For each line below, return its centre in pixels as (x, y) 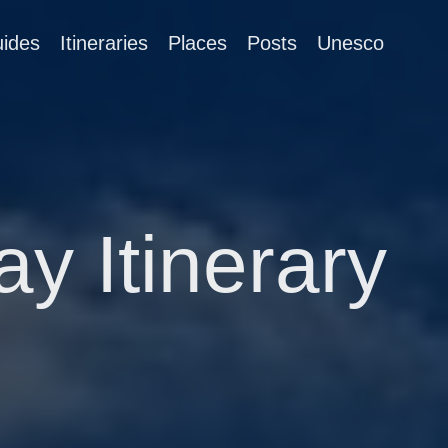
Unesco (350, 43)
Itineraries (104, 43)
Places (197, 43)
